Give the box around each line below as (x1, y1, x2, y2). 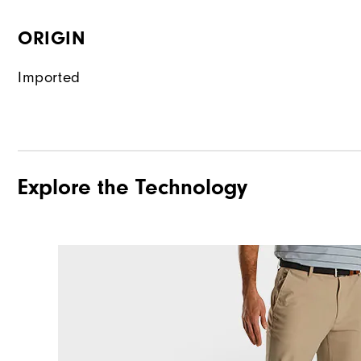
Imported (18, 68, 81, 86)
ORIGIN (18, 27, 86, 49)
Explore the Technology (18, 173, 247, 200)
